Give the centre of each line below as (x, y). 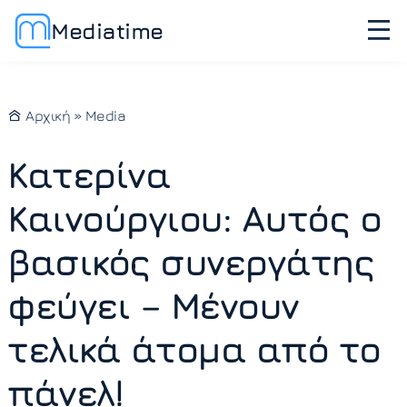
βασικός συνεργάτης (190, 262)
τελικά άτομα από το (194, 349)
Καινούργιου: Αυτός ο (194, 218)
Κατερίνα (89, 174)
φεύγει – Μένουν (153, 305)
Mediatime (107, 30)
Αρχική (46, 115)
